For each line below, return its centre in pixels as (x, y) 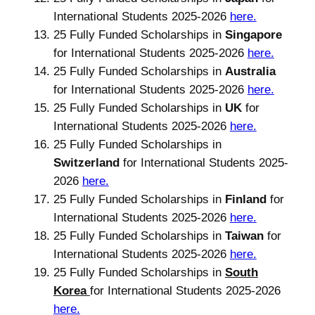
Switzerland (88, 162)
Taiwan (244, 236)
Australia (250, 71)
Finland (245, 199)
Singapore (253, 34)
